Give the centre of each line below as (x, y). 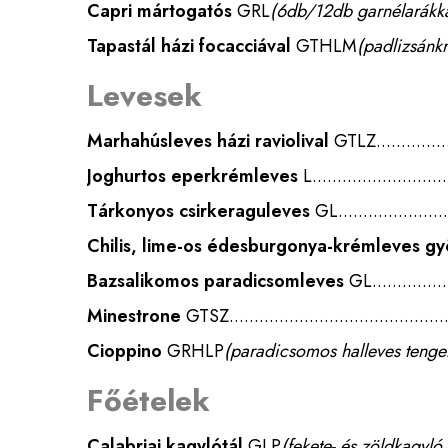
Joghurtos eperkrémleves (192, 176)
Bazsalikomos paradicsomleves (215, 281)
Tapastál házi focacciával (189, 46)
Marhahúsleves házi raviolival (208, 141)
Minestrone (134, 316)
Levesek (144, 95)
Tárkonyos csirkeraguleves (198, 211)
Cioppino (124, 351)
